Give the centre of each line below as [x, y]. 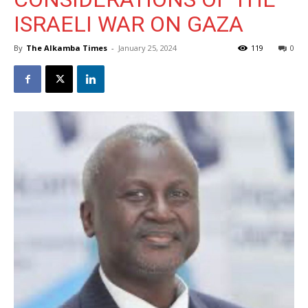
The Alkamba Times [67, 48]
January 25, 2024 [147, 48]
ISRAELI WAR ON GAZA [129, 24]
